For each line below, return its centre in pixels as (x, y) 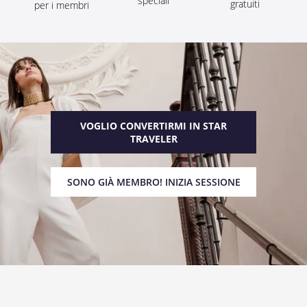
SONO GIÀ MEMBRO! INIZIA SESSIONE (153, 182)
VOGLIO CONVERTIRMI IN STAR (153, 125)
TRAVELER (153, 138)
